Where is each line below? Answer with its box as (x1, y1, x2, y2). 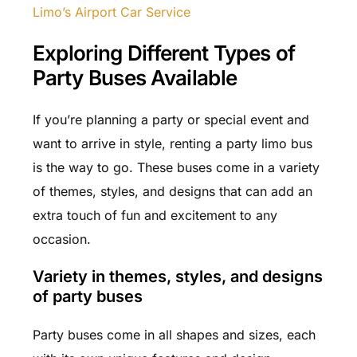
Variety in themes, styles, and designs (32, 266, 323, 286)
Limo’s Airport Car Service (32, 3, 190, 20)
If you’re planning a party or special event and (32, 111, 309, 127)
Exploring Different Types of (32, 41, 296, 66)
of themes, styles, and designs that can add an (32, 182, 312, 199)
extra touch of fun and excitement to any (32, 206, 277, 223)
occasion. (32, 230, 91, 247)
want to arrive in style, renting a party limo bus (32, 135, 312, 151)
